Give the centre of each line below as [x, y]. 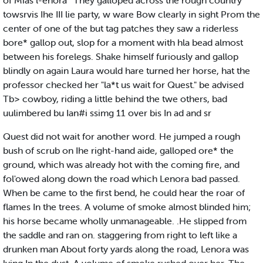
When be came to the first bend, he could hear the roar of [124, 193]
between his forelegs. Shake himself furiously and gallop [121, 57]
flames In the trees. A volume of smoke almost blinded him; [127, 207]
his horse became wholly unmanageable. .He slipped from [125, 221]
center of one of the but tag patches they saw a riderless [121, 28]
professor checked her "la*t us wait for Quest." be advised [123, 85]
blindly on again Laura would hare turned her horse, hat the [127, 71]
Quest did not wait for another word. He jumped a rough [122, 136]
